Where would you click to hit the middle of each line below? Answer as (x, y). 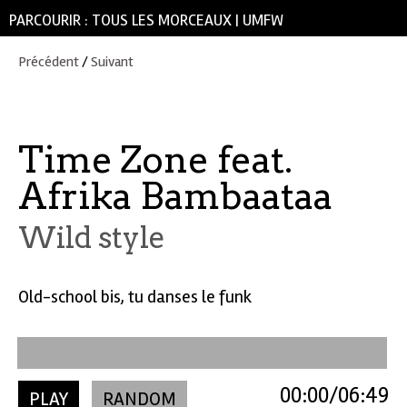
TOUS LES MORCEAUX (162, 20)
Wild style (92, 238)
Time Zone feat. (155, 160)
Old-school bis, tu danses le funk (135, 297)
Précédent (49, 62)
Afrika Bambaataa (175, 196)
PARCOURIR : (50, 20)
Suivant (112, 62)
